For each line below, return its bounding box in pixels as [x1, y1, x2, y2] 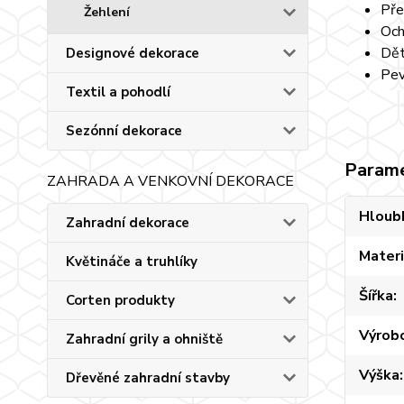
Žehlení [84, 4, 130, 21]
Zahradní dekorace [66, 214, 189, 232]
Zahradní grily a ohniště [66, 330, 223, 348]
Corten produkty [66, 291, 175, 309]
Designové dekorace [66, 44, 199, 62]
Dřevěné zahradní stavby [66, 369, 230, 387]
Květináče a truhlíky [66, 252, 197, 271]
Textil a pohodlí [66, 83, 170, 101]
